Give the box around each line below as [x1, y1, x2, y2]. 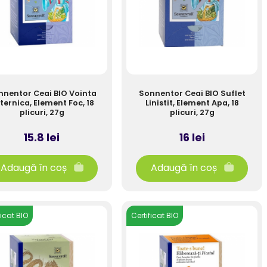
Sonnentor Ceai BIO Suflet [138, 88, 246, 98]
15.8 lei [24, 130, 60, 145]
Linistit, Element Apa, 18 [145, 98, 239, 108]
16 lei [179, 130, 205, 145]
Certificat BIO [131, 210, 178, 221]
